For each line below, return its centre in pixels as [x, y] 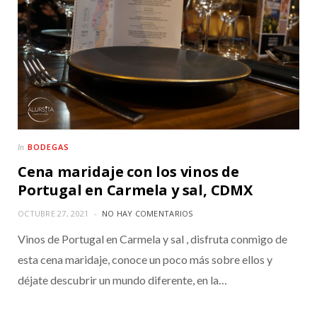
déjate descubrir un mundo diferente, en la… [122, 280]
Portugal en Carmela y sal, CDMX [135, 190]
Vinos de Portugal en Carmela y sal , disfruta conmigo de [152, 239]
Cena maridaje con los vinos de [128, 172]
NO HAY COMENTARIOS [147, 214]
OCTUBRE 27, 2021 [53, 214]
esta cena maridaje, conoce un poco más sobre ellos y [145, 260]
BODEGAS [48, 147]
